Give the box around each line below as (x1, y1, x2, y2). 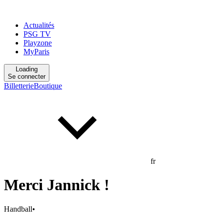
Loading (16, 66, 38, 73)
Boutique (34, 82, 62, 90)
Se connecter (8, 73, 45, 80)
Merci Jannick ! (4, 176, 109, 194)
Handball (4, 204, 32, 213)
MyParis (23, 47, 49, 56)
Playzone (23, 39, 52, 47)
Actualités (23, 21, 54, 29)
